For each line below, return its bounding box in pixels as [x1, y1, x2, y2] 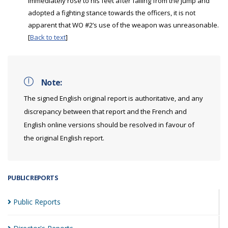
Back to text [30, 33, 66, 42]
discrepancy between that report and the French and [24, 107, 187, 116]
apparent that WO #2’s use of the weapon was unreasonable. [28, 20, 219, 30]
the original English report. [24, 133, 104, 142]
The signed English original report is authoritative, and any [24, 94, 203, 103]
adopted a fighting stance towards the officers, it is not [28, 8, 195, 17]
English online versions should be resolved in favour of [24, 120, 194, 129]
